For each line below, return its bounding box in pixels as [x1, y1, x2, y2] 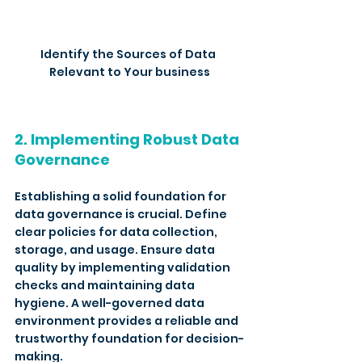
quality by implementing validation [15, 259, 233, 276]
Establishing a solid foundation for [15, 187, 229, 204]
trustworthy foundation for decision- [15, 330, 244, 347]
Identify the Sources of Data [40, 45, 218, 62]
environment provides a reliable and [15, 312, 241, 329]
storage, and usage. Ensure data [15, 241, 217, 258]
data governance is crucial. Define [15, 205, 229, 222]
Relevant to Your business [48, 63, 210, 80]
